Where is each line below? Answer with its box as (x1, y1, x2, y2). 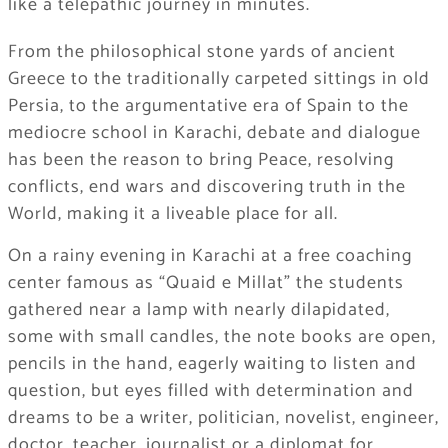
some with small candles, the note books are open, (7, 322, 436, 353)
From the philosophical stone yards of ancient (7, 37, 396, 68)
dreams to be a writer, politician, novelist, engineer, (7, 403, 439, 434)
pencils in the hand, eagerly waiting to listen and (7, 349, 417, 380)
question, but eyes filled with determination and (7, 376, 414, 407)
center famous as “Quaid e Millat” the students (7, 268, 404, 299)
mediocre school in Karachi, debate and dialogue (7, 118, 421, 149)
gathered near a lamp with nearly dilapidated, (7, 295, 390, 326)
